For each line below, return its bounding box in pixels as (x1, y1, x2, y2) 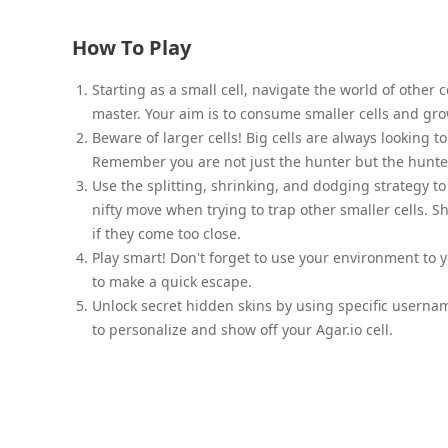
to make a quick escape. (92, 271, 252, 291)
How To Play (72, 33, 191, 61)
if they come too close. (92, 223, 241, 243)
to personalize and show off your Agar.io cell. (92, 319, 393, 339)
